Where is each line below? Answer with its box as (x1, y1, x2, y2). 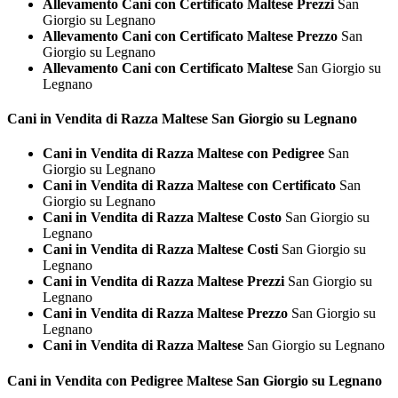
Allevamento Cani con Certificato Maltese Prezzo (43, 28, 338, 44)
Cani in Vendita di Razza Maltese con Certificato (43, 178, 336, 194)
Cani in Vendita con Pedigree (7, 372, 183, 388)
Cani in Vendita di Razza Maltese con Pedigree (43, 146, 324, 162)
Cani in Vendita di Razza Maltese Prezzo (43, 306, 288, 322)
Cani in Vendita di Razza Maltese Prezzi (43, 274, 284, 290)
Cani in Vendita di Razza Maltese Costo (43, 210, 282, 226)
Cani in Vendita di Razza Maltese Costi (43, 242, 278, 258)
